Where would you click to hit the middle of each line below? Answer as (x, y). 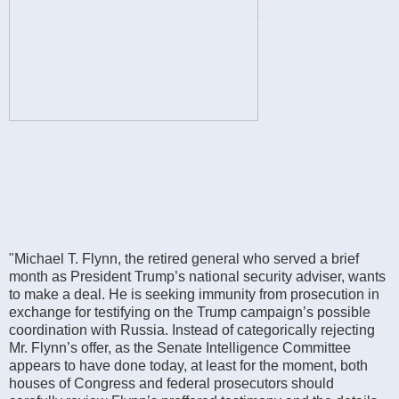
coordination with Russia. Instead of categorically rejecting (192, 330)
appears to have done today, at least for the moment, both (188, 365)
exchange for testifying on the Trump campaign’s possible (190, 312)
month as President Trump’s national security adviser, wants (197, 276)
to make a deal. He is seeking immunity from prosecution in (194, 294)
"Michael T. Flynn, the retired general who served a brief (184, 258)
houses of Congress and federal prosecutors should (171, 383)
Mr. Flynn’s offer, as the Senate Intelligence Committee (180, 347)
